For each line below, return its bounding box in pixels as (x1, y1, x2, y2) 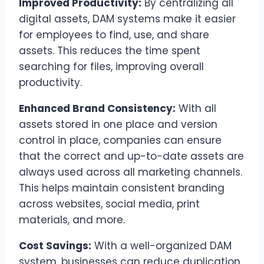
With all (176, 101, 216, 115)
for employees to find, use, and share (19, 27, 209, 42)
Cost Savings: (19, 238, 91, 253)
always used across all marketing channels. (19, 164, 242, 179)
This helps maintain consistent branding (19, 180, 225, 195)
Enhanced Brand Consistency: (19, 101, 176, 115)
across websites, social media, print (19, 196, 200, 211)
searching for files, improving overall (19, 59, 204, 74)
